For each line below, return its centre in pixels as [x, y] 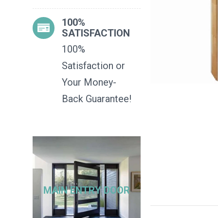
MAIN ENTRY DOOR [87, 190]
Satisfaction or [94, 66]
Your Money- [89, 82]
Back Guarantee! [97, 99]
